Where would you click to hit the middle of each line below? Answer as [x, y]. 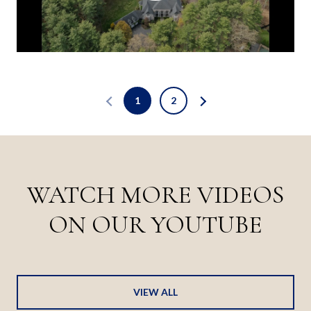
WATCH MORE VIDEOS [155, 195]
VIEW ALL [155, 292]
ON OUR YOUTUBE [155, 225]
